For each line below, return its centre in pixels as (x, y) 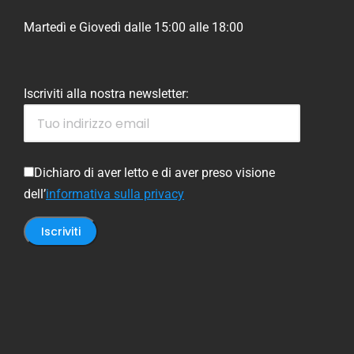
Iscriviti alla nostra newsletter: (116, 94)
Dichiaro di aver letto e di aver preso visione (154, 173)
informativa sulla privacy (115, 194)
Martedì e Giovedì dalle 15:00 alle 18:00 (134, 28)
